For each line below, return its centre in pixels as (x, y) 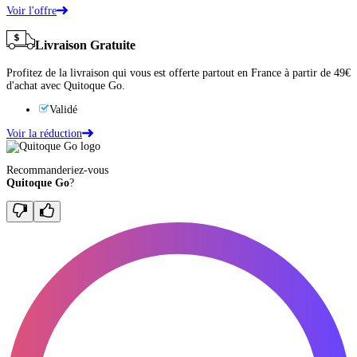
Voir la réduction (44, 133)
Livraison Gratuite (85, 45)
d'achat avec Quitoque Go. (66, 85)
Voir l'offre (31, 10)
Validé (63, 109)
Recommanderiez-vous (57, 170)
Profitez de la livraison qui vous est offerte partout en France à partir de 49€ (178, 73)
